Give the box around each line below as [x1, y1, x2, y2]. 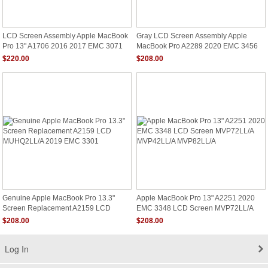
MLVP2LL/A [2, 51, 41, 59]
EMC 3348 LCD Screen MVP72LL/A [136, 204, 253, 211]
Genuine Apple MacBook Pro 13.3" [2, 194, 115, 202]
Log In [5, 243, 29, 255]
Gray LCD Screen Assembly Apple [136, 32, 247, 40]
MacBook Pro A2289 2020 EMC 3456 [136, 42, 258, 49]
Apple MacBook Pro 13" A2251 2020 [136, 194, 255, 202]
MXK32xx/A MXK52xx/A [136, 51, 213, 59]
